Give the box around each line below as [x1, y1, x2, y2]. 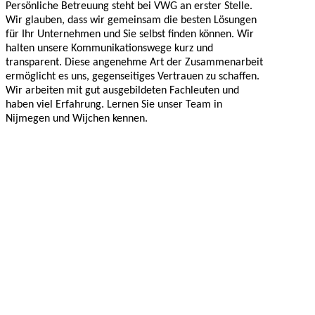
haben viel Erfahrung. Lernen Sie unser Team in [6, 98, 222, 110]
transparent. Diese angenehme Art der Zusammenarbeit [6, 56, 263, 68]
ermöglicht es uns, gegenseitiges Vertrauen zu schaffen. [6, 70, 259, 82]
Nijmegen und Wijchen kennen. [6, 112, 148, 124]
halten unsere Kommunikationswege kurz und [6, 42, 213, 54]
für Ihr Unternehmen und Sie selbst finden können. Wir [6, 28, 254, 40]
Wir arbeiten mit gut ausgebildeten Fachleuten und [6, 84, 239, 96]
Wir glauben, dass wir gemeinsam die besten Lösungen [6, 14, 257, 26]
